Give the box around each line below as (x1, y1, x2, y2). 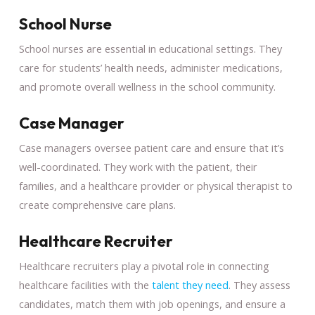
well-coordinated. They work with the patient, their (18, 159, 257, 174)
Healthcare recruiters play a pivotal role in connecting (18, 258, 269, 273)
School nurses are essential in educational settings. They (18, 41, 282, 56)
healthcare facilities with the (18, 277, 149, 292)
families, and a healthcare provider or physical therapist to (18, 178, 292, 193)
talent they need (148, 277, 229, 292)
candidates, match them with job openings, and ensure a (18, 296, 285, 311)
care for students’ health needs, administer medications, (18, 60, 283, 75)
